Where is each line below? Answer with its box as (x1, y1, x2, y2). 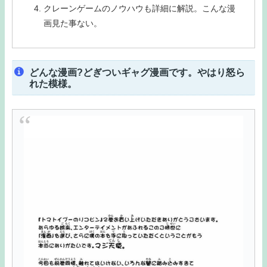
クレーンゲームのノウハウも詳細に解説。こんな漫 (43, 3, 235, 13)
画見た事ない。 (43, 18, 102, 28)
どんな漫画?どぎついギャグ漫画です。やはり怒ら (29, 67, 245, 77)
